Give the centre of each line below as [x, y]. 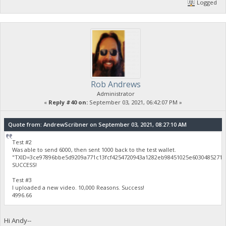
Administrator [116, 94]
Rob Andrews [116, 84]
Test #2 [22, 142]
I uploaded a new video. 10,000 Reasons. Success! [78, 187]
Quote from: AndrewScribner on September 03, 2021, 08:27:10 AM [97, 124]
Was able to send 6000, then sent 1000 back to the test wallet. [94, 149]
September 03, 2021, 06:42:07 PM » [135, 102]
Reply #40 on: [68, 102]
